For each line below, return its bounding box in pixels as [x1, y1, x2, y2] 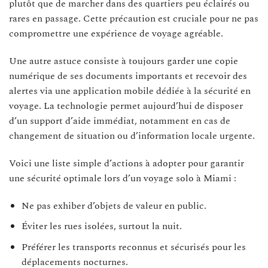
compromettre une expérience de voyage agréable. [9, 26, 223, 41]
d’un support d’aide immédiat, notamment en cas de [9, 114, 230, 129]
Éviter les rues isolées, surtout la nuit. [21, 219, 182, 234]
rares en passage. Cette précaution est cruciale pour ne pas [9, 11, 258, 26]
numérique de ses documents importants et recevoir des [9, 69, 247, 84]
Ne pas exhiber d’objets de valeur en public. [21, 198, 206, 213]
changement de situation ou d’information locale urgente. [9, 129, 255, 144]
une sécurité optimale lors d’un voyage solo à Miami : [9, 170, 236, 185]
